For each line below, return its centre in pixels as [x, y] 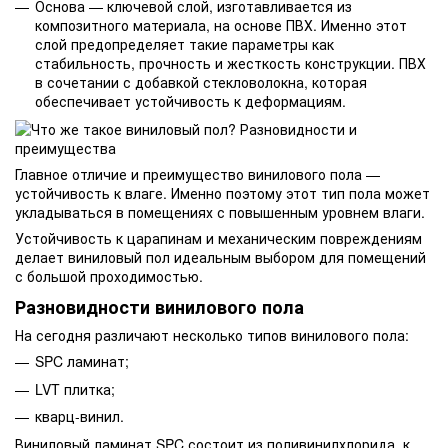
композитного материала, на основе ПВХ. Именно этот [221, 25]
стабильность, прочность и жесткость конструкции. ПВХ [230, 63]
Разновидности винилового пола [159, 306]
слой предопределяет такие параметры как [184, 44]
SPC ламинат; [82, 361]
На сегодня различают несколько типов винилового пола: [212, 335]
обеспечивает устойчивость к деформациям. [190, 101]
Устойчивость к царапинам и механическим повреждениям [218, 237]
